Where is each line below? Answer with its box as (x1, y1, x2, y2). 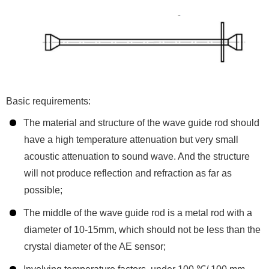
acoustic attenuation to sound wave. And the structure (24, 151, 250, 162)
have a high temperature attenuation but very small (24, 134, 238, 145)
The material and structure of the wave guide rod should (21, 118, 260, 128)
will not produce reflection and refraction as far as (24, 168, 232, 179)
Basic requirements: (6, 96, 91, 107)
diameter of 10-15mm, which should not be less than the (24, 225, 261, 235)
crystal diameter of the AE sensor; (24, 241, 166, 252)
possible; (24, 185, 62, 196)
